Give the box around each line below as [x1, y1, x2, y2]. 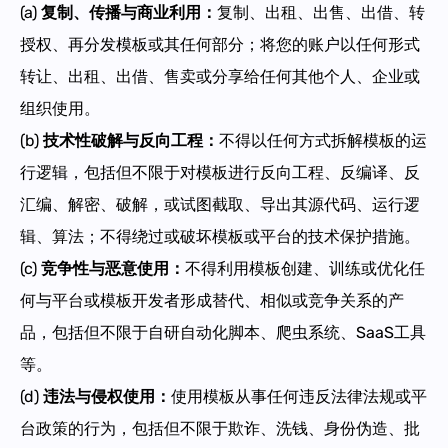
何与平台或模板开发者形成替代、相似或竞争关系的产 [20, 290, 404, 310]
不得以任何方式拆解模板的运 [219, 130, 427, 150]
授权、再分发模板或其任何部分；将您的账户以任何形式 [20, 34, 420, 54]
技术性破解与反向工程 [43, 130, 203, 150]
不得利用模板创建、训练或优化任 [185, 258, 425, 278]
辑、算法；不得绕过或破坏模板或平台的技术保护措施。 [20, 226, 420, 246]
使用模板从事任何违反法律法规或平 [171, 386, 427, 406]
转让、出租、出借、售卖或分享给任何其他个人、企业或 [20, 66, 420, 86]
